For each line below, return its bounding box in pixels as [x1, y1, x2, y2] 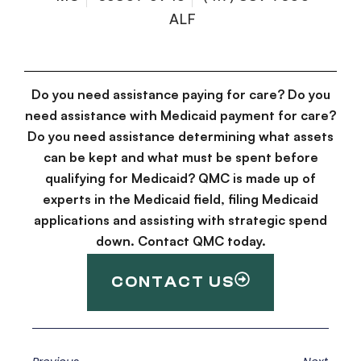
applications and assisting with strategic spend [34, 212, 327, 229]
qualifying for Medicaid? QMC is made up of [45, 170, 316, 187]
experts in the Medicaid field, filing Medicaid [43, 191, 318, 208]
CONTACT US [111, 272, 234, 291]
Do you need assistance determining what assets [27, 128, 334, 145]
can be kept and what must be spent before [43, 149, 318, 166]
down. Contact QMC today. [95, 233, 266, 250]
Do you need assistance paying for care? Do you [31, 86, 330, 103]
